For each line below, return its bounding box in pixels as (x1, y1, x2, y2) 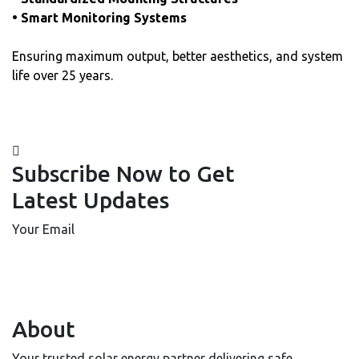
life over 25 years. (12, 67, 113, 83)
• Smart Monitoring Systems (12, 10, 187, 25)
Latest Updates (12, 187, 169, 212)
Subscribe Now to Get (12, 160, 235, 186)
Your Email (12, 221, 75, 236)
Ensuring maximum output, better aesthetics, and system (12, 48, 343, 63)
